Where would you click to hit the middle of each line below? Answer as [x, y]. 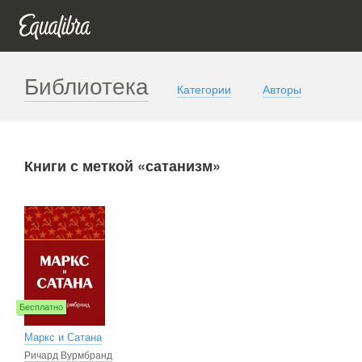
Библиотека [86, 85]
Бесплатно [41, 307]
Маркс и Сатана [63, 337]
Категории [204, 89]
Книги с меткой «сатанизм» [122, 166]
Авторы [282, 89]
